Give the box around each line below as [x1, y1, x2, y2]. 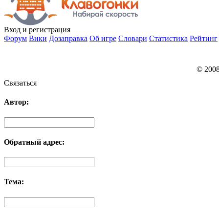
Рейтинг [190, 34, 218, 43]
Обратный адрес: [4, 137, 65, 146]
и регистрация [21, 25, 70, 34]
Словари [118, 34, 147, 43]
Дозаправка [49, 34, 88, 43]
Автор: [4, 98, 29, 107]
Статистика [149, 34, 188, 43]
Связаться [4, 79, 37, 87]
